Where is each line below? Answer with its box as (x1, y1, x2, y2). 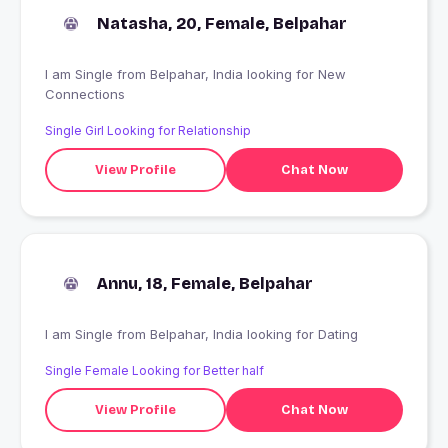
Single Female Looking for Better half (45, 363, 264, 379)
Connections (45, 86, 125, 103)
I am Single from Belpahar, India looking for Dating (150, 326, 358, 343)
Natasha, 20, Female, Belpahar (97, 14, 347, 34)
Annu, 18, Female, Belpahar (97, 274, 313, 294)
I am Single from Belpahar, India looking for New (45, 66, 117, 83)
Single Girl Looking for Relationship (45, 123, 251, 139)
